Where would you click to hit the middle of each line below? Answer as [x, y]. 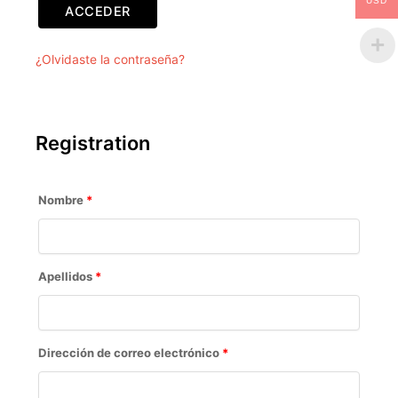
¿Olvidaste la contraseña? [110, 60]
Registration [93, 143]
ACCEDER [98, 12]
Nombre [62, 199]
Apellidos [67, 276]
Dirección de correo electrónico [130, 352]
